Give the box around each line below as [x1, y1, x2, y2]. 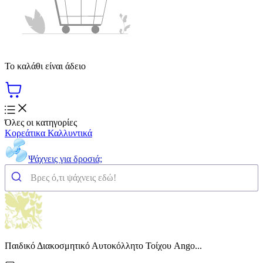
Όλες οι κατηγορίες [5, 117, 77, 127]
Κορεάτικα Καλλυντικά [5, 127, 92, 138]
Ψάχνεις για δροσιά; [28, 153, 102, 164]
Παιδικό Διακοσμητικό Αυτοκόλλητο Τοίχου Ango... [5, 240, 202, 251]
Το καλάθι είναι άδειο [5, 60, 86, 71]
